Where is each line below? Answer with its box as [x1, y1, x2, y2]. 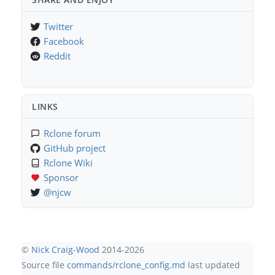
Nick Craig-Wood [31, 244, 100, 256]
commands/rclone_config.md [67, 259, 186, 271]
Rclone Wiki [44, 157, 93, 169]
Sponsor [44, 171, 79, 184]
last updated [185, 259, 241, 271]
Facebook [44, 35, 85, 48]
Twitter [44, 20, 74, 33]
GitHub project [44, 142, 106, 155]
